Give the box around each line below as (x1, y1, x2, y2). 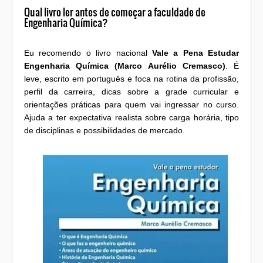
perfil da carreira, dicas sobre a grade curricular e (24, 86, 239, 96)
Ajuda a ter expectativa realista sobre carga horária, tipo (24, 112, 239, 122)
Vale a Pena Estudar (151, 48, 239, 58)
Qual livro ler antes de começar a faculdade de (24, 5, 205, 20)
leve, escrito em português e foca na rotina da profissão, (24, 73, 239, 83)
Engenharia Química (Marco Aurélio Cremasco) (24, 60, 225, 70)
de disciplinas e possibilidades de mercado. (24, 125, 185, 135)
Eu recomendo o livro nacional (24, 48, 152, 58)
